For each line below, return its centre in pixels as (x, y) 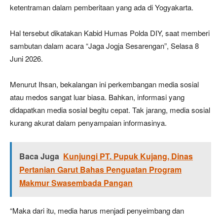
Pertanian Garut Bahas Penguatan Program (100, 169)
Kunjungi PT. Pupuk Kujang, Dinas (128, 156)
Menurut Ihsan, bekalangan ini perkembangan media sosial (104, 84)
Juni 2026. (26, 58)
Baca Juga (39, 156)
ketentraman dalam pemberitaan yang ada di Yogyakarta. (102, 7)
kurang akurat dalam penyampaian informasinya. (88, 122)
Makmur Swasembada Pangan (76, 183)
